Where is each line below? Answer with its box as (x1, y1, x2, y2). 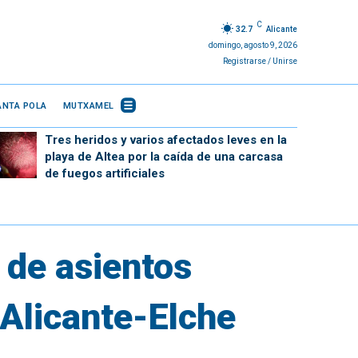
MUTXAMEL (62, 100, 114, 111)
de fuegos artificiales (44, 166, 165, 181)
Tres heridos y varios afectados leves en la (44, 133, 287, 147)
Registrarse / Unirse (222, 56, 297, 66)
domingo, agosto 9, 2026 (208, 40, 297, 50)
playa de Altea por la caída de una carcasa (44, 149, 283, 164)
